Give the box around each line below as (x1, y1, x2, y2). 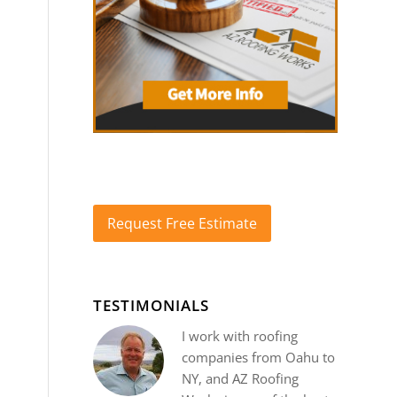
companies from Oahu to (182, 348, 336, 367)
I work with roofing (182, 327, 299, 346)
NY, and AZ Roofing (182, 370, 300, 388)
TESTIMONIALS (93, 295, 210, 316)
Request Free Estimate (107, 214, 258, 234)
